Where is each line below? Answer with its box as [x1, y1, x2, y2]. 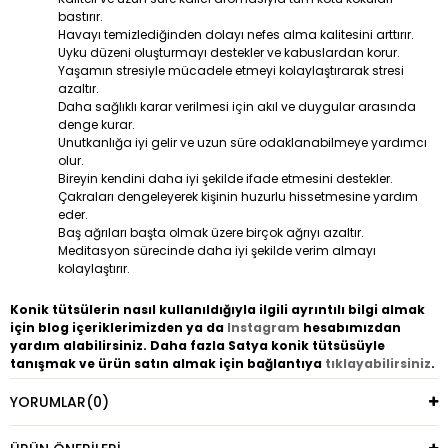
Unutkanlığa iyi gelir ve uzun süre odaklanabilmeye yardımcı [58, 134, 427, 152]
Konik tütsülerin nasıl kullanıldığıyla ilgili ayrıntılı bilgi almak [10, 301, 425, 319]
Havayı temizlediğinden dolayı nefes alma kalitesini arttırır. [58, 26, 414, 44]
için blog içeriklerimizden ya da [10, 319, 227, 337]
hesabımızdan [300, 319, 401, 337]
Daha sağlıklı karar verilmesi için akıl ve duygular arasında [58, 98, 416, 116]
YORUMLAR [10, 392, 86, 413]
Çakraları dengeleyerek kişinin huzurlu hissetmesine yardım [58, 188, 418, 206]
